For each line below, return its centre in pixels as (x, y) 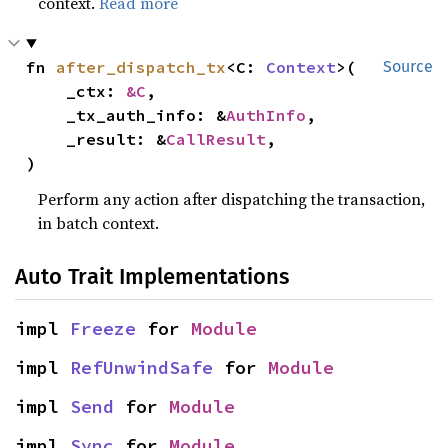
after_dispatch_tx (141, 67)
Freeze (103, 328)
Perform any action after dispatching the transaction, (232, 199)
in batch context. (99, 223)
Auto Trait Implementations (152, 276)
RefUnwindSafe (141, 367)
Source (408, 66)
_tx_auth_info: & (146, 115)
